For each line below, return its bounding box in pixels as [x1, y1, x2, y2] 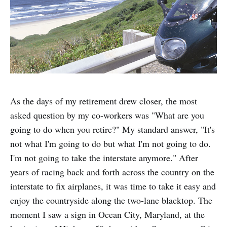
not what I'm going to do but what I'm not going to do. [10, 137, 211, 150]
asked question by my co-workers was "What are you [10, 109, 204, 122]
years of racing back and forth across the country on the [10, 166, 214, 178]
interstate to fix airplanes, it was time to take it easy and [10, 180, 216, 193]
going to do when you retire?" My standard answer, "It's [10, 123, 215, 136]
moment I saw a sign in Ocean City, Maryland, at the [10, 208, 205, 221]
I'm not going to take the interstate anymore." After [10, 152, 198, 164]
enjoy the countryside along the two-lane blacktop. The [10, 194, 212, 207]
